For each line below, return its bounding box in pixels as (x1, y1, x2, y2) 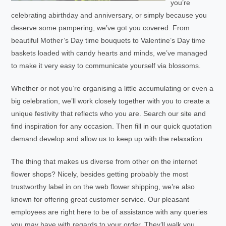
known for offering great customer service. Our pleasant (11, 195, 190, 203)
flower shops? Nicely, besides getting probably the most (11, 170, 189, 178)
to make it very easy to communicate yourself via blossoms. (11, 62, 201, 70)
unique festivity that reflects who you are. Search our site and (11, 109, 206, 118)
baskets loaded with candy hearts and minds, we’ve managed (11, 49, 208, 57)
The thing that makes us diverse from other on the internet (11, 157, 198, 165)
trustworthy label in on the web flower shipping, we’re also (11, 183, 195, 191)
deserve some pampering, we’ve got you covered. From (11, 24, 190, 32)
